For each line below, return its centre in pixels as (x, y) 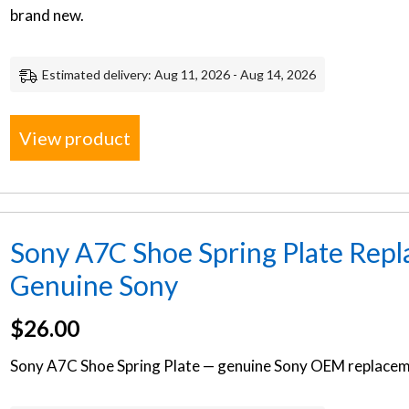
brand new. (47, 15)
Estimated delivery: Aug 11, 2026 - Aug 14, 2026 (179, 74)
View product (75, 137)
